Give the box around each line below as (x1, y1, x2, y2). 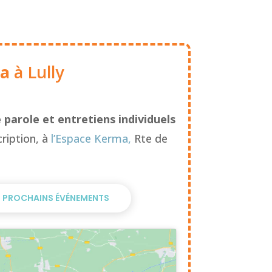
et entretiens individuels (42, 111, 175, 126)
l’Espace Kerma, (50, 131, 131, 146)
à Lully (9, 61, 64, 84)
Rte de (131, 131, 168, 146)
